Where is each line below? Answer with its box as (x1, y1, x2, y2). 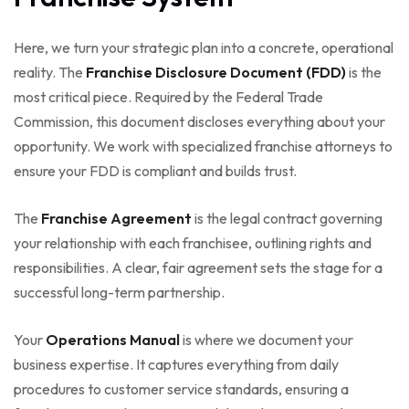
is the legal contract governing (192, 209, 383, 228)
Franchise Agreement (41, 209, 192, 228)
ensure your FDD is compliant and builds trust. (14, 162, 297, 181)
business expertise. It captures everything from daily (14, 355, 339, 374)
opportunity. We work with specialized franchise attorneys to (14, 137, 393, 156)
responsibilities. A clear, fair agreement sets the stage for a (14, 258, 383, 278)
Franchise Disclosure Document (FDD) (86, 63, 346, 82)
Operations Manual (46, 330, 180, 350)
